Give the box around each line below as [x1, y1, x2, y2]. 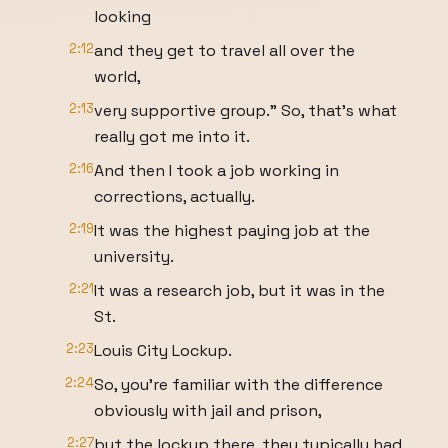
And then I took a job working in [94, 160, 339, 181]
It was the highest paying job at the [94, 220, 370, 241]
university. [94, 246, 174, 267]
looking [94, 6, 151, 27]
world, [94, 66, 141, 87]
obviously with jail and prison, [94, 400, 322, 421]
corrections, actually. [94, 186, 255, 207]
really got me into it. [94, 126, 250, 147]
